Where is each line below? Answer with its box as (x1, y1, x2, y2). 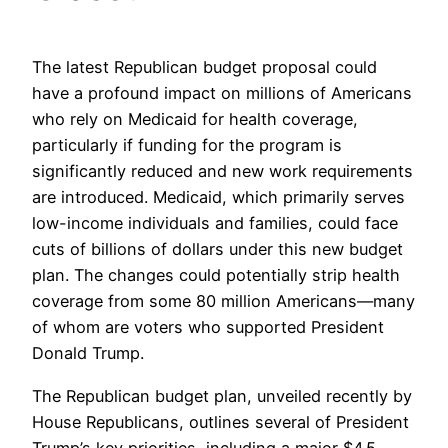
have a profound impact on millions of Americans (32, 83, 412, 104)
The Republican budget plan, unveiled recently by (32, 385, 412, 406)
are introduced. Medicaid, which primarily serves (32, 187, 405, 208)
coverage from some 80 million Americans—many (32, 291, 415, 312)
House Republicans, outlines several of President (32, 411, 409, 432)
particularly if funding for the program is (32, 135, 342, 156)
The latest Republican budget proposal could (32, 57, 377, 78)
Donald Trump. (32, 343, 144, 364)
